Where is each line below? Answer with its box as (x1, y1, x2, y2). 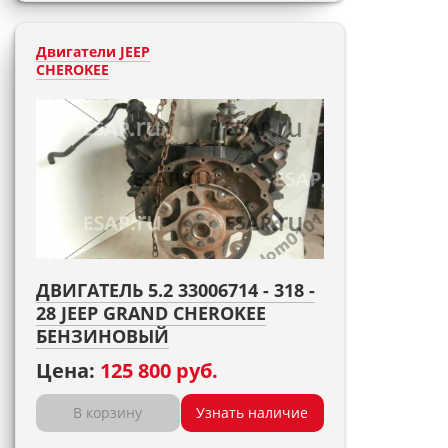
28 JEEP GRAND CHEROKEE (36, 301, 266, 325)
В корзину (73, 403, 143, 422)
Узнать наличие (196, 403, 309, 422)
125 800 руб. (100, 357, 218, 384)
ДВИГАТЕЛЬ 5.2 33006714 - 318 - (36, 278, 315, 302)
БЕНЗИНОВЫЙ (36, 324, 169, 348)
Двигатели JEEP (36, 42, 150, 61)
